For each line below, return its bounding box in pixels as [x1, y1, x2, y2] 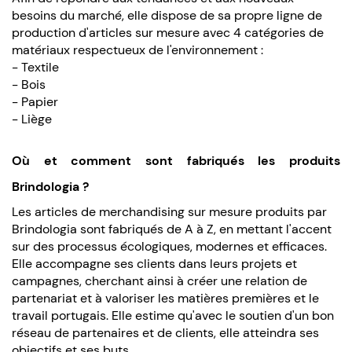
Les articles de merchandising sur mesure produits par [12, 203, 327, 220]
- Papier [12, 93, 58, 110]
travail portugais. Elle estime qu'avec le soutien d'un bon [12, 306, 334, 324]
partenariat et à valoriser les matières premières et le [12, 289, 319, 306]
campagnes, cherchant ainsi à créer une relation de [12, 272, 307, 289]
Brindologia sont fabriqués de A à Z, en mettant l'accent [12, 220, 332, 237]
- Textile [12, 58, 59, 75]
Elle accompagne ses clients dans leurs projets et [12, 255, 297, 272]
